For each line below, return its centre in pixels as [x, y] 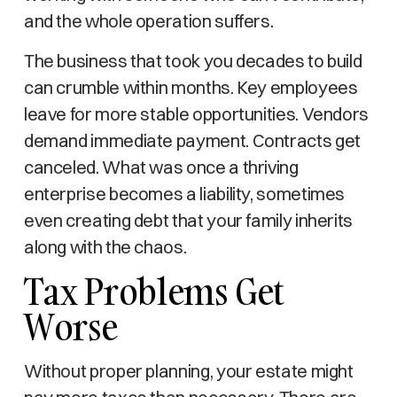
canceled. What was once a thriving [161, 167]
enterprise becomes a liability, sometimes [184, 194]
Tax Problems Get [154, 291]
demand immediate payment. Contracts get [192, 140]
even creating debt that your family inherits [188, 220]
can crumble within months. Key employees [191, 87]
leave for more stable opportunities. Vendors [196, 114]
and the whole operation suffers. [148, 21]
